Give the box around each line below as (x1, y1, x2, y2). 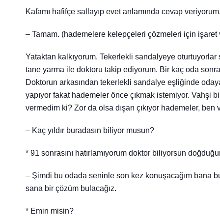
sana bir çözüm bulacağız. (26, 184, 116, 193)
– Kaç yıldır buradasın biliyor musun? (26, 126, 154, 135)
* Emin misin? (26, 207, 74, 216)
